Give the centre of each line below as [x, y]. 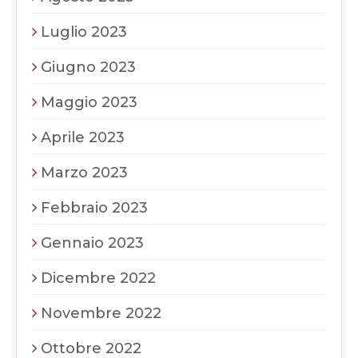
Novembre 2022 [101, 313]
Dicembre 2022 [98, 278]
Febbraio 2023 [94, 208]
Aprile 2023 [83, 137]
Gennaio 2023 [92, 243]
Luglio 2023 [84, 32]
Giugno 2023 [88, 67]
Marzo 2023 [84, 173]
